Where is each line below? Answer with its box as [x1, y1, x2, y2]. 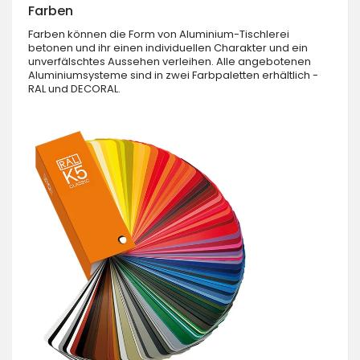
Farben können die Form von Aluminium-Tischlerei [28, 26, 289, 42]
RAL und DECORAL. [28, 80, 121, 96]
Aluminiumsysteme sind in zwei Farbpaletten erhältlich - [28, 67, 318, 83]
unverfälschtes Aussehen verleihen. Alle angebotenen [28, 53, 311, 69]
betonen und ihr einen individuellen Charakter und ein [28, 39, 308, 55]
